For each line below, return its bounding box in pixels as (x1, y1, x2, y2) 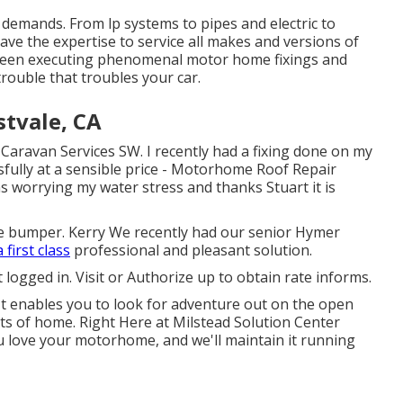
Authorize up (127, 267, 215, 288)
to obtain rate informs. (215, 267, 372, 288)
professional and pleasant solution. (70, 240, 312, 261)
